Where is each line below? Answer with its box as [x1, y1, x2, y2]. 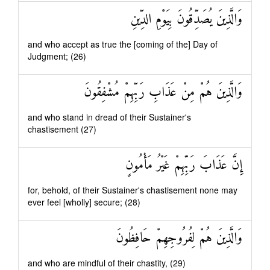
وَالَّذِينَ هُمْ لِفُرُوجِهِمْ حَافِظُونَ [116, 227, 242, 250]
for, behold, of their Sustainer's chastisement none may [28, 184, 237, 196]
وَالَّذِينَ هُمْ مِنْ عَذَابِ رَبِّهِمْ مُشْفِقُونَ [84, 81, 242, 104]
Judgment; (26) [28, 50, 86, 62]
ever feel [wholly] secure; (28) [28, 196, 140, 208]
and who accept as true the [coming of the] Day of [28, 38, 218, 50]
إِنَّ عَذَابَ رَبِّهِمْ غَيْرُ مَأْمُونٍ [125, 154, 242, 177]
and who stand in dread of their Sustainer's [28, 111, 191, 123]
